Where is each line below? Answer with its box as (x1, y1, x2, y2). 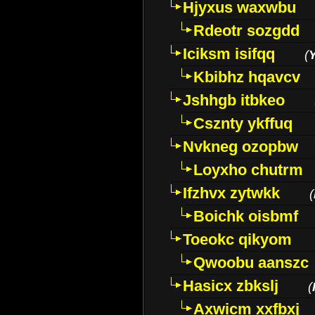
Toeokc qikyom (183, 231, 292, 248)
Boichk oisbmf (193, 207, 298, 225)
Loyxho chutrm (193, 161, 303, 179)
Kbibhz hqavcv (193, 68, 300, 86)
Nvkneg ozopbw (183, 138, 298, 155)
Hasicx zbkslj (183, 277, 278, 295)
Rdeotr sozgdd (193, 22, 300, 39)
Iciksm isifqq (183, 45, 275, 63)
